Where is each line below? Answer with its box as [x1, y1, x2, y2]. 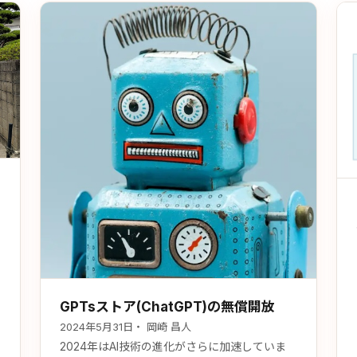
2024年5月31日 [60, 320, 133, 333]
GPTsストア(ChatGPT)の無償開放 [60, 299, 275, 315]
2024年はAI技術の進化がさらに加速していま [60, 339, 286, 353]
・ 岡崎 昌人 [133, 320, 191, 333]
